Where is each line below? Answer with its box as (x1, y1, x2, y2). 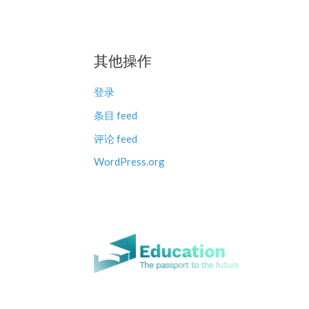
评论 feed (94, 132, 137, 145)
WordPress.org (94, 155, 165, 168)
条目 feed (94, 108, 137, 121)
